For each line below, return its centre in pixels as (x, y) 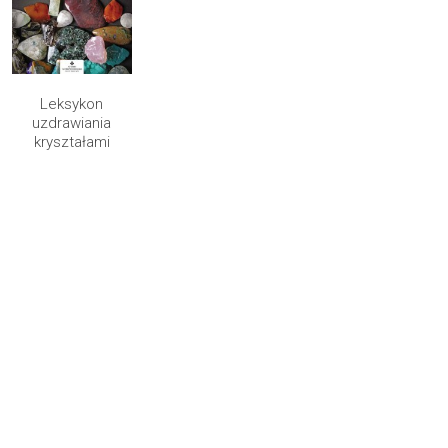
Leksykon (71, 103)
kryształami (71, 141)
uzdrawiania (71, 122)
